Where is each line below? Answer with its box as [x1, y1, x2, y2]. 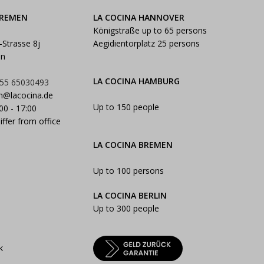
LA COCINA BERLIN [93, 189, 167, 201]
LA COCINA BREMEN [93, 138, 173, 150]
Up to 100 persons [93, 164, 164, 176]
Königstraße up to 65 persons [93, 24, 207, 36]
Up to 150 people [93, 101, 159, 113]
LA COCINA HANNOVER [93, 11, 184, 23]
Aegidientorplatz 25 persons [93, 37, 200, 49]
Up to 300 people [93, 202, 159, 214]
